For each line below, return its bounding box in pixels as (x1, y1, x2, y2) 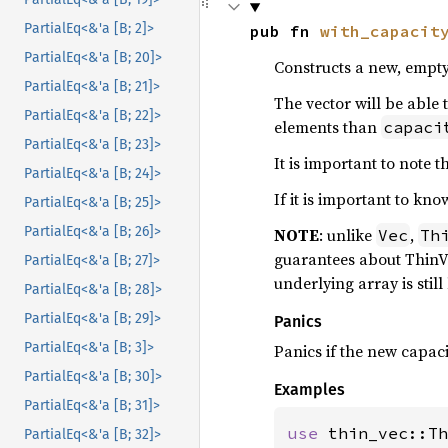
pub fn (249, 21, 320, 41)
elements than (273, 116, 381, 138)
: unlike (318, 224, 376, 246)
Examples (273, 380, 345, 399)
